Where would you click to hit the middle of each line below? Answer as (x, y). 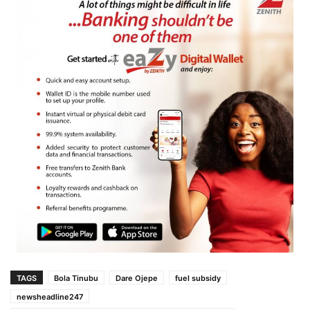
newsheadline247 (50, 297)
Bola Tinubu (76, 279)
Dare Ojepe (137, 279)
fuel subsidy (198, 279)
